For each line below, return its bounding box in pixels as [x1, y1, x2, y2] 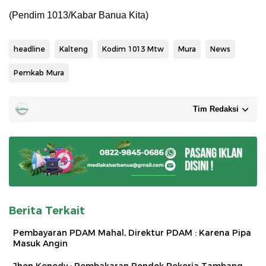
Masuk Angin [13, 237, 68, 249]
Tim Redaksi [193, 104, 239, 113]
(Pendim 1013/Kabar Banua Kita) [9, 10, 148, 20]
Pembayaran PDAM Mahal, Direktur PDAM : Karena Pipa [13, 227, 251, 238]
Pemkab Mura [14, 68, 64, 77]
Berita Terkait [9, 204, 85, 217]
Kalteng [59, 45, 88, 53]
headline [14, 45, 45, 53]
